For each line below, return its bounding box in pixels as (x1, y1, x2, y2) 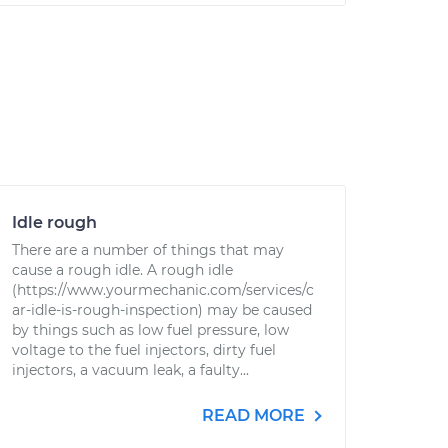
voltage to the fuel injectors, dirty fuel (12, 341, 276, 359)
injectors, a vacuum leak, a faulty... (12, 361, 249, 379)
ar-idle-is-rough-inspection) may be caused (12, 301, 312, 319)
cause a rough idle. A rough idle (12, 261, 233, 279)
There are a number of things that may (12, 241, 284, 259)
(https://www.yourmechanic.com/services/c (12, 281, 314, 299)
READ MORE (202, 406, 309, 425)
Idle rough (12, 213, 97, 232)
